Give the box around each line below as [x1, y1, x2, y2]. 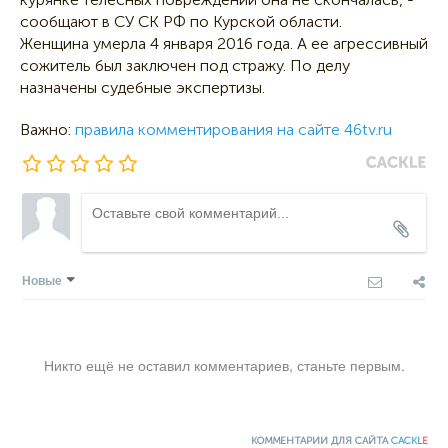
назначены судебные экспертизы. [20, 78, 265, 98]
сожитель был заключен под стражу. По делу [20, 56, 350, 76]
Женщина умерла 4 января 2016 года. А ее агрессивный [20, 34, 428, 54]
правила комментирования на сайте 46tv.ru [75, 120, 392, 140]
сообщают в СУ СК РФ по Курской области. [20, 12, 342, 32]
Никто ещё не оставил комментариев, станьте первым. [43, 355, 405, 376]
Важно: [20, 120, 75, 140]
